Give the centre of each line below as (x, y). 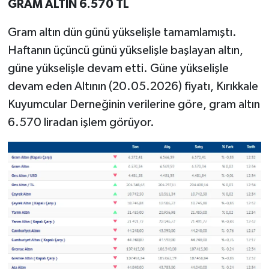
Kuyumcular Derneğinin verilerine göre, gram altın (134, 104)
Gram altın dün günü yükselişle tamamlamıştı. (122, 32)
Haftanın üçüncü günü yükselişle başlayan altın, (125, 50)
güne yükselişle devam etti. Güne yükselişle (118, 68)
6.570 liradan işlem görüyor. (81, 122)
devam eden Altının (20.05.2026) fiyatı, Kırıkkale (133, 86)
